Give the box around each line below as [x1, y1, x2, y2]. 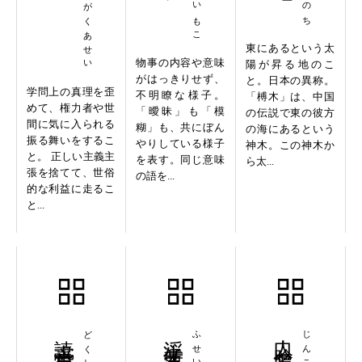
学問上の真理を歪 [27, 85, 115, 98]
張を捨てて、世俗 [27, 166, 115, 179]
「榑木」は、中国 [245, 90, 335, 103]
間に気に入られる [27, 117, 115, 130]
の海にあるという [245, 122, 335, 135]
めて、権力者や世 [27, 101, 115, 114]
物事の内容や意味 [135, 56, 225, 69]
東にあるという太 [245, 41, 335, 54]
